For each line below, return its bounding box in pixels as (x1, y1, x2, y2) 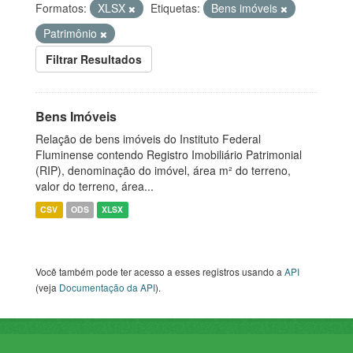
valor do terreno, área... (35, 178, 154, 195)
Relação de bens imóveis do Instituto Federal (35, 131, 261, 147)
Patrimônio (43, 25, 100, 42)
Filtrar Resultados (46, 51, 142, 68)
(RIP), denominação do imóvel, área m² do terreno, (35, 162, 291, 179)
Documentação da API (59, 281, 155, 295)
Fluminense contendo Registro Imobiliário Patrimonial (35, 147, 302, 163)
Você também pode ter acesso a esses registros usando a (35, 265, 284, 279)
